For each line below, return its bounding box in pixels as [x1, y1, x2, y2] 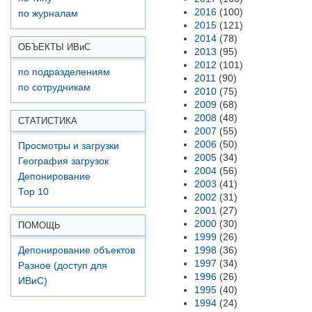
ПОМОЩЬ [18, 220, 61, 231]
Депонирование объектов [18, 245, 135, 256]
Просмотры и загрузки [18, 141, 119, 151]
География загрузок [18, 156, 109, 166]
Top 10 [18, 187, 49, 197]
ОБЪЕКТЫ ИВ [18, 42, 79, 52]
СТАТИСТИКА [18, 116, 77, 126]
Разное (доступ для [18, 260, 107, 271]
